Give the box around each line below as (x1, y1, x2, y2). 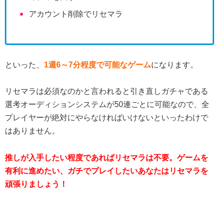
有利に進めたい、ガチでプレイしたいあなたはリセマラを (5, 166, 208, 175)
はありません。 (5, 127, 60, 135)
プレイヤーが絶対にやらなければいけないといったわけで (5, 113, 208, 122)
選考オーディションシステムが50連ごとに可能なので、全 (5, 100, 209, 109)
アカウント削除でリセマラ (29, 9, 123, 18)
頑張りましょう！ (5, 179, 67, 188)
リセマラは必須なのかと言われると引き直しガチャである (5, 87, 208, 96)
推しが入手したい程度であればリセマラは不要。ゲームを (5, 153, 208, 162)
